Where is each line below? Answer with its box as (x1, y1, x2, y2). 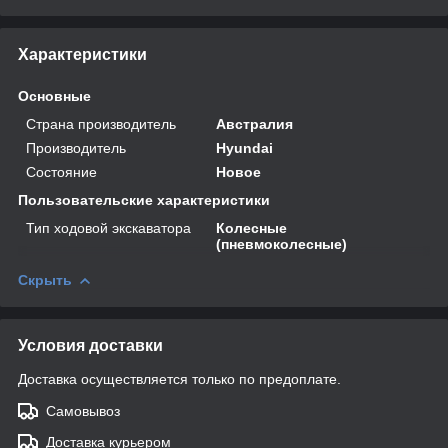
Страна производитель (26, 115, 176, 132)
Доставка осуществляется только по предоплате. (18, 370, 341, 387)
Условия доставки (18, 336, 163, 354)
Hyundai (216, 139, 274, 156)
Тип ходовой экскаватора (26, 219, 191, 236)
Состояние (26, 163, 97, 180)
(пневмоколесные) (216, 235, 348, 252)
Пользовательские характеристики (18, 191, 270, 208)
